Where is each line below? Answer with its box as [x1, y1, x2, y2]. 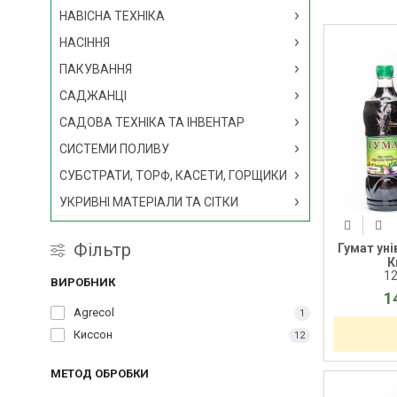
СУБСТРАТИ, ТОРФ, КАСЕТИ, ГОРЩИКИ [59, 168, 287, 183]
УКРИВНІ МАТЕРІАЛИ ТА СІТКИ [59, 195, 238, 209]
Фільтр [74, 239, 131, 261]
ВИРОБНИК [51, 276, 115, 289]
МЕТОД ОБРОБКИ [51, 367, 149, 380]
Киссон [74, 328, 113, 341]
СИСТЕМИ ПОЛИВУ [59, 142, 169, 156]
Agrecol [74, 306, 114, 319]
